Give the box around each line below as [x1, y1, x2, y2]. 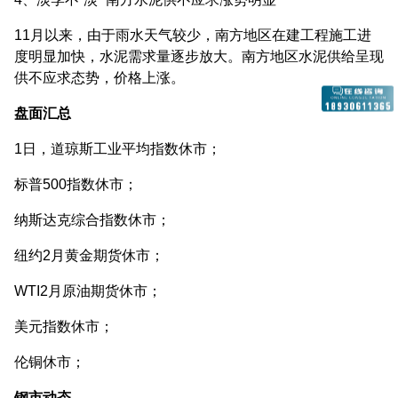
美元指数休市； [14, 318, 114, 334]
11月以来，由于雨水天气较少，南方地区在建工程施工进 [14, 27, 371, 43]
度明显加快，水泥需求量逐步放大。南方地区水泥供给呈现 [14, 48, 384, 64]
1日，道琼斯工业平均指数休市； [14, 140, 221, 156]
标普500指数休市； [14, 176, 138, 192]
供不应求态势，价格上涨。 [14, 69, 185, 85]
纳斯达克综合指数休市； [14, 211, 171, 227]
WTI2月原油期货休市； [14, 283, 162, 298]
